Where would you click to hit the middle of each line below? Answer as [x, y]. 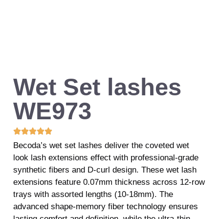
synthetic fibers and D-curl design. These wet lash [105, 170]
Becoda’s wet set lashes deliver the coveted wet [101, 145]
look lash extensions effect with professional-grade [106, 157]
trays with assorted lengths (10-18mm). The [93, 194]
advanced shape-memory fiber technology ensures [105, 206]
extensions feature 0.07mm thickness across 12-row [109, 182]
